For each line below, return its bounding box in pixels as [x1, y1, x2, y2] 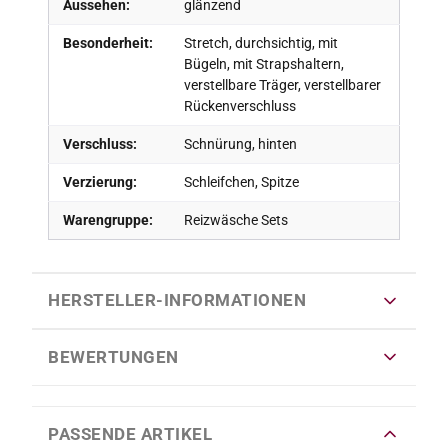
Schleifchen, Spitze [183, 173, 299, 190]
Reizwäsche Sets [183, 211, 288, 228]
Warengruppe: [62, 211, 153, 228]
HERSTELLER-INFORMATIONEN [48, 290, 307, 311]
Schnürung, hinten [183, 135, 297, 152]
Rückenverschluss [183, 97, 296, 114]
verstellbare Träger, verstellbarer [183, 76, 381, 93]
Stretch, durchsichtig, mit [183, 34, 338, 51]
